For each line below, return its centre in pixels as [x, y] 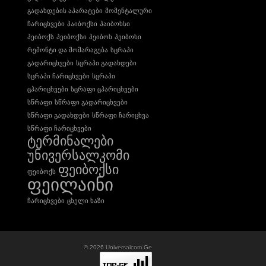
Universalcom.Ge [129, 247]
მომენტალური [129, 11]
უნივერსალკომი [78, 155]
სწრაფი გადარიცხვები [91, 102]
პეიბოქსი [72, 37]
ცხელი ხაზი [86, 201]
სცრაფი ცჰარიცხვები [104, 89]
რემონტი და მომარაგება [68, 50]
